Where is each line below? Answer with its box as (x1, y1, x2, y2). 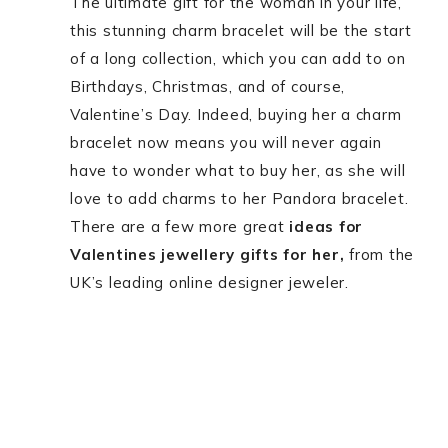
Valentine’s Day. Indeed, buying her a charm (70, 105, 402, 124)
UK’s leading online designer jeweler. (70, 273, 349, 292)
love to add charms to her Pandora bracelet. (70, 189, 409, 208)
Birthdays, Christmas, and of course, (70, 77, 345, 96)
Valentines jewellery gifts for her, (70, 245, 345, 264)
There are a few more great (70, 217, 285, 236)
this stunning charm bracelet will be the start (70, 21, 412, 40)
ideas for (284, 217, 363, 236)
